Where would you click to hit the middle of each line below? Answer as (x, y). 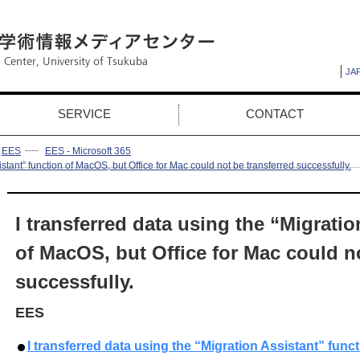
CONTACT (275, 114)
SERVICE (84, 114)
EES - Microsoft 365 (88, 151)
